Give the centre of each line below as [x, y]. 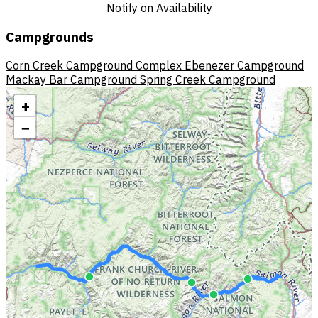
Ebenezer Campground [244, 66]
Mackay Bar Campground [71, 80]
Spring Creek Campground [208, 80]
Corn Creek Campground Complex [94, 66]
